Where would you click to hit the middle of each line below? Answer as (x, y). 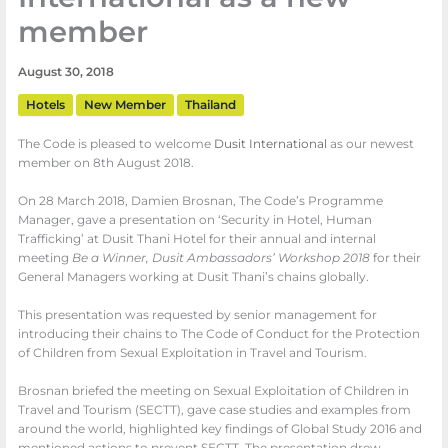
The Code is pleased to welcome (116, 144)
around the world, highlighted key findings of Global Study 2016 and (220, 429)
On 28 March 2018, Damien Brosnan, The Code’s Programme (201, 201)
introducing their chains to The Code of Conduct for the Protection (219, 334)
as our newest (371, 144)
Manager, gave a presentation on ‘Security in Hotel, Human (195, 220)
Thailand (211, 104)
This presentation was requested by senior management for (198, 315)
